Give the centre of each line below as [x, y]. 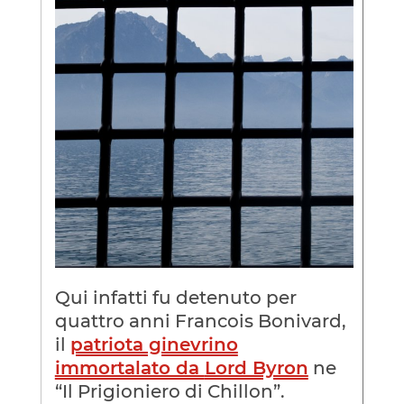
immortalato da [129, 367]
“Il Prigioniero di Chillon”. [170, 391]
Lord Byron [256, 367]
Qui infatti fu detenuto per [175, 297]
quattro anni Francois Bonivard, [200, 321]
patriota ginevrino [154, 344]
